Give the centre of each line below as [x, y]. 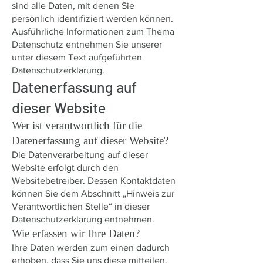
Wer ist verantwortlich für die [77, 125]
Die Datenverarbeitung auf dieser [80, 155]
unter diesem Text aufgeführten [77, 57]
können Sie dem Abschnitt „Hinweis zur [93, 193]
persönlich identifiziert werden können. [92, 18]
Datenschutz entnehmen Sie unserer [87, 44]
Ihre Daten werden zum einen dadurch [91, 247]
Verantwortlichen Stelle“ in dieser [81, 206]
